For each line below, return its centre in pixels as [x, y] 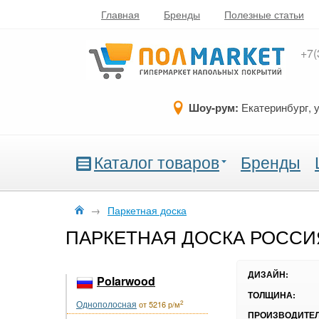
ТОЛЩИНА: [272, 295]
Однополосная [106, 304]
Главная [120, 14]
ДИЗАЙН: [268, 274]
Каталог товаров [157, 162]
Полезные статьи [264, 14]
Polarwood [126, 281]
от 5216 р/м [159, 304]
